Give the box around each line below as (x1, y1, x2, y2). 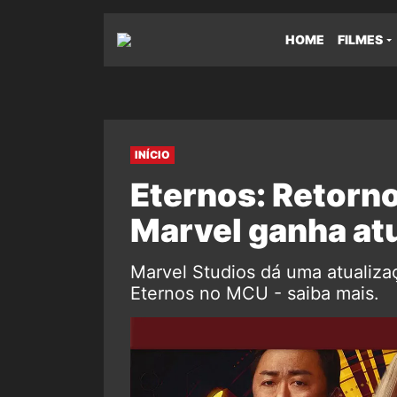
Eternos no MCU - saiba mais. (130, 283, 379, 304)
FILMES (338, 32, 383, 47)
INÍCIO (135, 148, 170, 161)
